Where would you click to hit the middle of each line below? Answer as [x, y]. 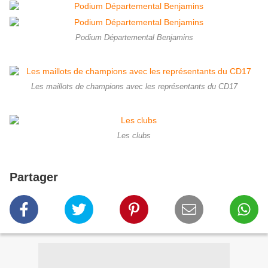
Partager [34, 177]
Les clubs [134, 136]
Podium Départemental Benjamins [134, 38]
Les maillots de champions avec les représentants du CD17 [134, 87]
